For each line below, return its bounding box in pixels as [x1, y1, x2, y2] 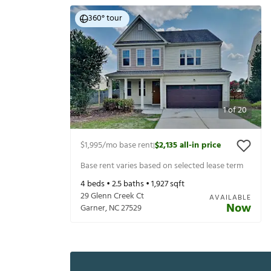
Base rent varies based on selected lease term [80, 158, 243, 173]
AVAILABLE [209, 192, 251, 204]
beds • [85, 177, 112, 192]
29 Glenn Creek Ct [80, 189, 144, 204]
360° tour [88, 11, 122, 26]
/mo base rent [102, 139, 153, 153]
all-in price [180, 139, 221, 153]
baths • [122, 177, 151, 192]
